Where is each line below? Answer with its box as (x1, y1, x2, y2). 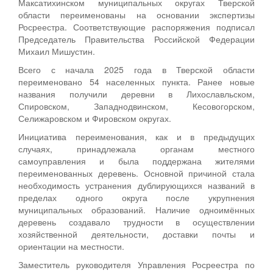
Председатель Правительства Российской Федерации (18, 32, 255, 45)
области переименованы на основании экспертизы (18, 8, 255, 21)
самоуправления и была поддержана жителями (18, 154, 255, 167)
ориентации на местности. (18, 239, 124, 252)
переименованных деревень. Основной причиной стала (18, 166, 255, 179)
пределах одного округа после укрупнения (18, 191, 255, 204)
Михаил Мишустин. (18, 44, 95, 57)
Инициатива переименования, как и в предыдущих (18, 130, 255, 143)
